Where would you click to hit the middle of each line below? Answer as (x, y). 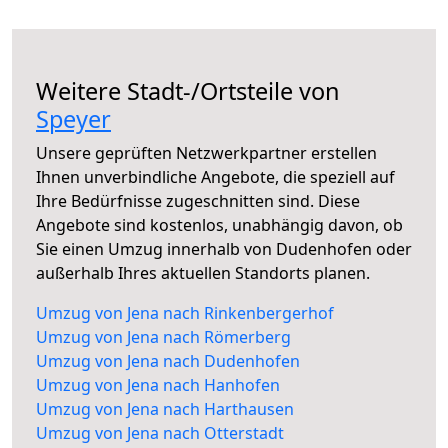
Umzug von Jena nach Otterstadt (160, 433)
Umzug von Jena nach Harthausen (165, 409)
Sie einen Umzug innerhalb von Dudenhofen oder (224, 249)
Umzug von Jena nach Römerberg (163, 337)
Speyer (73, 119)
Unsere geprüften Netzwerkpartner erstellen (206, 153)
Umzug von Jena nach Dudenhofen (168, 361)
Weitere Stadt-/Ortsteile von (188, 91)
